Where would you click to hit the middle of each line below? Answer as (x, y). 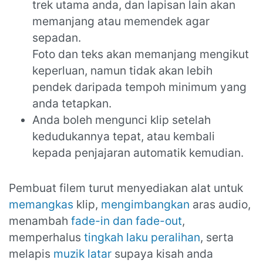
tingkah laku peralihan (142, 237)
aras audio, (220, 205)
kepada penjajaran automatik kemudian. (138, 153)
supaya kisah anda (162, 254)
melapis (31, 254)
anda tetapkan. (72, 104)
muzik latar (82, 254)
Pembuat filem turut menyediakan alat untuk (126, 188)
